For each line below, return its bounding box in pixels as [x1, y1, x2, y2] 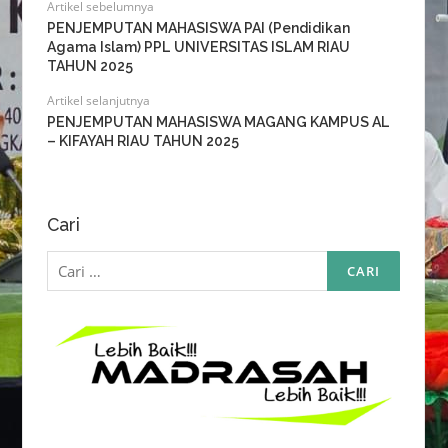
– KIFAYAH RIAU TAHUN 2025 [46, 133, 239, 150]
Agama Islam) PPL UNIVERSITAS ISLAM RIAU [46, 39, 350, 56]
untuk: [45, 261, 89, 281]
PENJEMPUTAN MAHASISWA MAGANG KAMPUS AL [46, 114, 390, 131]
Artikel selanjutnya [46, 92, 150, 110]
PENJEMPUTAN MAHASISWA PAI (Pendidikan [46, 20, 350, 37]
